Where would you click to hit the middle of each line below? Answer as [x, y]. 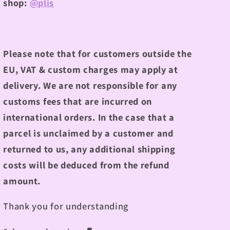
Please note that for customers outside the [98, 53]
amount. [22, 180]
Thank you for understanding [66, 206]
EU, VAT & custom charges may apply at [91, 69]
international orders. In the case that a [89, 117]
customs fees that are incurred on [78, 101]
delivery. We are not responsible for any [90, 85]
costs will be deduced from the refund [86, 165]
